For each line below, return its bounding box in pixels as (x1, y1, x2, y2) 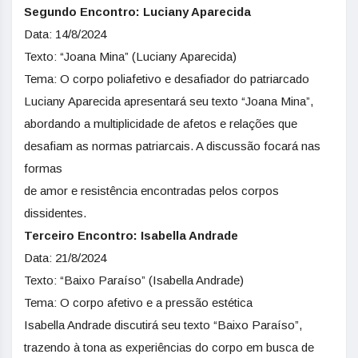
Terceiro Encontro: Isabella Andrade (24, 229, 238, 242)
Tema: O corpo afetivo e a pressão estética (24, 296, 253, 309)
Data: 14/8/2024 (24, 27, 106, 41)
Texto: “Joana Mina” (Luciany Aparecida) (24, 50, 237, 63)
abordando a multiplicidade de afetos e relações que (24, 117, 297, 130)
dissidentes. (24, 206, 86, 220)
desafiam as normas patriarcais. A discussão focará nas (24, 139, 320, 153)
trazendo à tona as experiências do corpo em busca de (24, 340, 314, 354)
